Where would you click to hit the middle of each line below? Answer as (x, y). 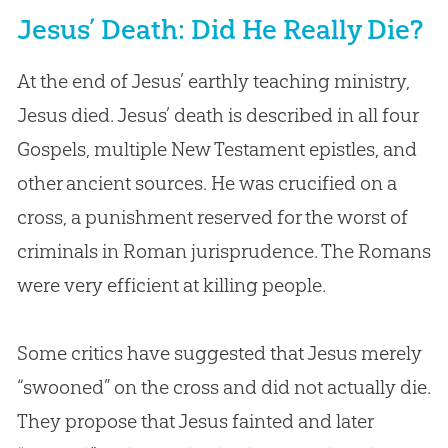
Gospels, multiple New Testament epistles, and (216, 148)
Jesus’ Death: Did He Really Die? (219, 29)
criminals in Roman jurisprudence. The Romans (223, 250)
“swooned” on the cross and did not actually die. (223, 386)
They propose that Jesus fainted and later (194, 420)
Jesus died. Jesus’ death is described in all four (217, 114)
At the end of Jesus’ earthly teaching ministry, (213, 80)
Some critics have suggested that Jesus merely (219, 352)
